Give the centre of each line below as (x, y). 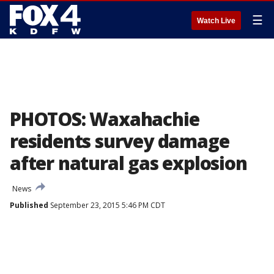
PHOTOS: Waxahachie (105, 119)
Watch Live (216, 21)
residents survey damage (120, 141)
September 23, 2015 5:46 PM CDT (107, 205)
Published (29, 205)
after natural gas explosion (128, 163)
